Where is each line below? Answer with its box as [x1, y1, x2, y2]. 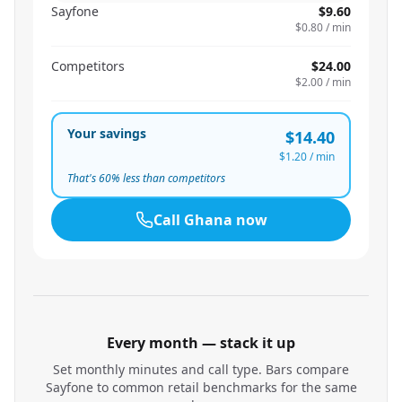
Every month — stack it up [107, 333, 295, 353]
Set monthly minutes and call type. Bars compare [53, 361, 349, 378]
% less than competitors [111, 170, 225, 186]
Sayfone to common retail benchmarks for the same [45, 379, 357, 396]
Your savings [67, 125, 146, 142]
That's [67, 170, 99, 186]
